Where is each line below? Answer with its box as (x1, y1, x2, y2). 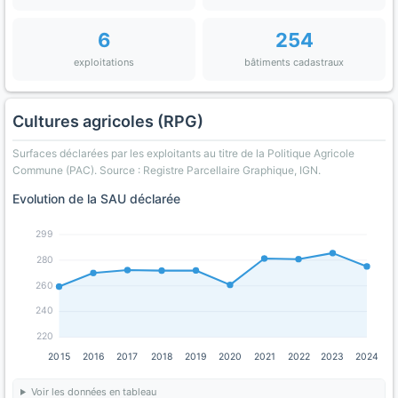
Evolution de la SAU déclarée (12, 191, 180, 206)
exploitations (74, 56, 134, 68)
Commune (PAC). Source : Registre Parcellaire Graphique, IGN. (12, 163, 321, 177)
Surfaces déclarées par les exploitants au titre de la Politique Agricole (12, 147, 354, 160)
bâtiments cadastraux (244, 56, 344, 68)
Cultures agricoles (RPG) (12, 112, 203, 131)
